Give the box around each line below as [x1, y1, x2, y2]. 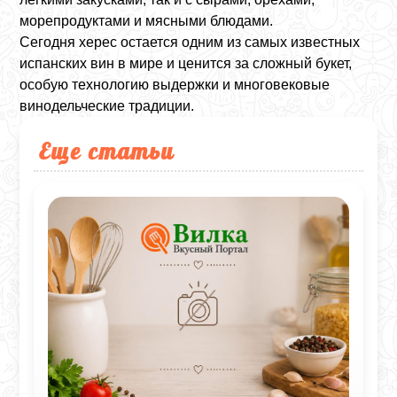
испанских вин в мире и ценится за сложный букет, [19, 56, 353, 71]
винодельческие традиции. [19, 98, 195, 113]
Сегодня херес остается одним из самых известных [19, 35, 361, 50]
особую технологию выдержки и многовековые [19, 77, 331, 92]
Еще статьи [39, 136, 175, 165]
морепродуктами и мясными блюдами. [19, 13, 274, 28]
